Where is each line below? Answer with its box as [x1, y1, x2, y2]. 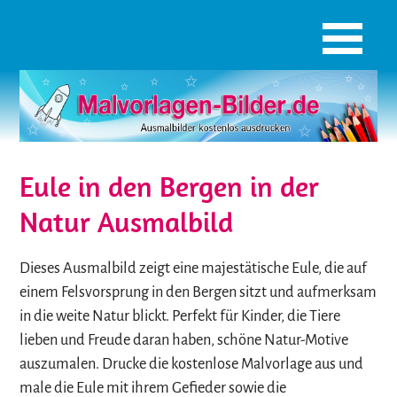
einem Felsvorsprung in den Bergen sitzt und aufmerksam [19, 283, 378, 300]
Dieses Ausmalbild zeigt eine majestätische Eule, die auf [19, 259, 368, 276]
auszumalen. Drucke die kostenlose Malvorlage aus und [19, 354, 364, 372]
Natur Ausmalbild [19, 204, 234, 240]
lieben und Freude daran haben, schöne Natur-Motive [19, 331, 349, 348]
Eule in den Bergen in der [19, 168, 320, 205]
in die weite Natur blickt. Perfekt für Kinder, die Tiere [19, 307, 341, 324]
